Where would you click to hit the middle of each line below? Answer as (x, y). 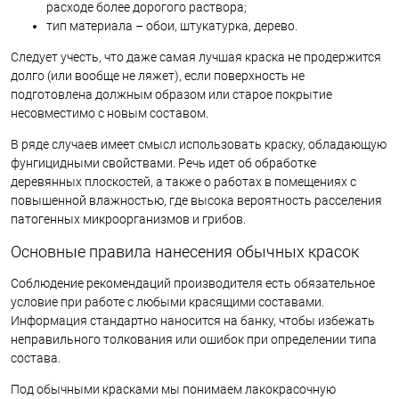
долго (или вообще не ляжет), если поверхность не (158, 75)
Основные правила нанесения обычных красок (185, 251)
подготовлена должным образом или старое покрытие (171, 94)
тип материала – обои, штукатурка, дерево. (172, 25)
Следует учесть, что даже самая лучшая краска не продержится (196, 57)
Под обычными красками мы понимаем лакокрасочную (173, 389)
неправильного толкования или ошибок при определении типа (194, 339)
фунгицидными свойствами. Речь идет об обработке (163, 163)
